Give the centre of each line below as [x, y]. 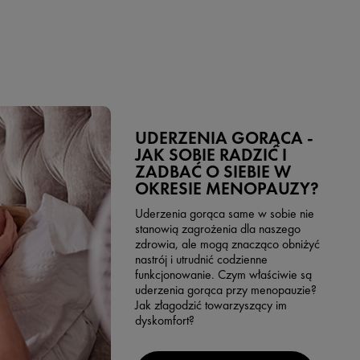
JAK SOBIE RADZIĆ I [211, 155]
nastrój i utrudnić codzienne [201, 259]
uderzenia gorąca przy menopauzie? [225, 289]
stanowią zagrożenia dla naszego [217, 228]
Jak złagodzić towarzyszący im [211, 305]
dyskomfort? [164, 320]
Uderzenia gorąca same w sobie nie [224, 213]
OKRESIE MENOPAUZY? [227, 188]
